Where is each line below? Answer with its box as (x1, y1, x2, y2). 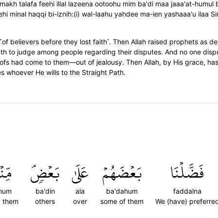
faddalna (173, 187, 201, 195)
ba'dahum (106, 187, 138, 195)
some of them (100, 197, 144, 205)
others (35, 197, 55, 205)
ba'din (35, 187, 55, 195)
